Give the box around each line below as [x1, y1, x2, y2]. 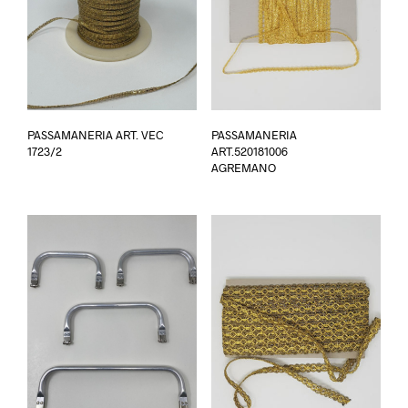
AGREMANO [210, 159, 276, 175]
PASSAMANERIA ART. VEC [27, 127, 164, 142]
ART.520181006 [210, 143, 288, 158]
